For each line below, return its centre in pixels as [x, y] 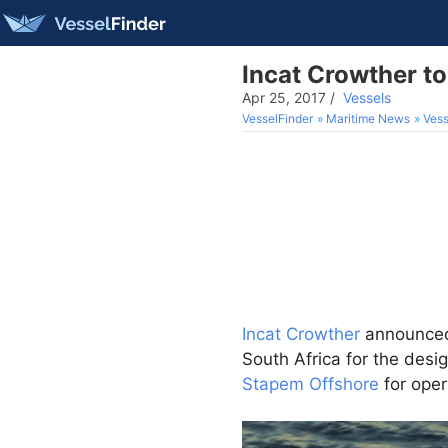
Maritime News [368, 118]
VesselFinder [277, 118]
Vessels [367, 97]
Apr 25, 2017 [284, 97]
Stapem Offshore [310, 384]
